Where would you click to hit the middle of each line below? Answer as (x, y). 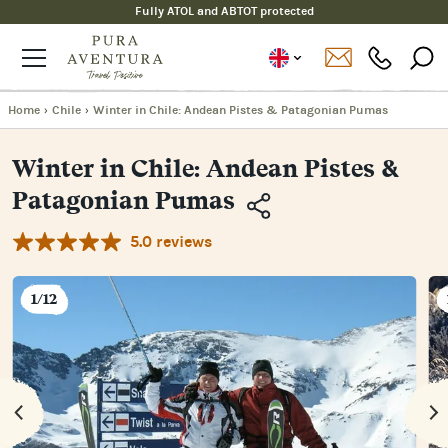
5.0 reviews (171, 241)
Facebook (302, 308)
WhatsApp (307, 368)
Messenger (307, 338)
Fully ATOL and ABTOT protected (224, 11)
